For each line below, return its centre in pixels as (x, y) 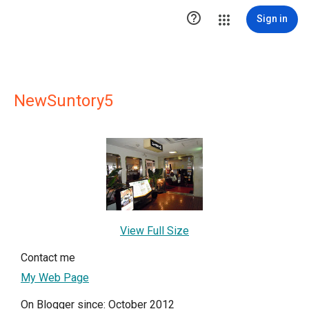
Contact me (48, 258)
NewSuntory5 (63, 101)
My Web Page (55, 278)
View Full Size (154, 231)
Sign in (272, 19)
